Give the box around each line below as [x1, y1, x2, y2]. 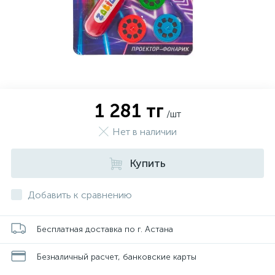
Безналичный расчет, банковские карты [37, 251, 196, 262]
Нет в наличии [112, 126, 177, 137]
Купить [130, 157, 166, 170]
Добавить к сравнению [28, 189, 132, 201]
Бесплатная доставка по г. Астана [37, 223, 173, 234]
